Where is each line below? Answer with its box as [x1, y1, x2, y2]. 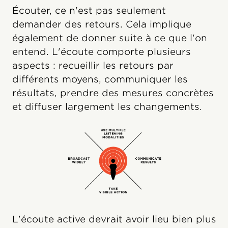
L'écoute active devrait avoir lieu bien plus [12, 213, 216, 224]
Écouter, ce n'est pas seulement [12, 5, 166, 16]
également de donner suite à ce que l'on [12, 32, 207, 43]
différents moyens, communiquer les [12, 73, 188, 84]
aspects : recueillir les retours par [12, 60, 174, 71]
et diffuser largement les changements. [12, 101, 202, 112]
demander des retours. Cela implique [12, 18, 191, 30]
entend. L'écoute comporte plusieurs [12, 46, 191, 57]
